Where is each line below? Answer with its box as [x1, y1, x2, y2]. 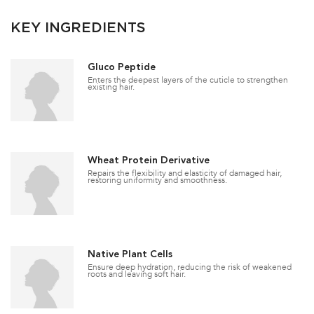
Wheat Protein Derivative [87, 156, 210, 166]
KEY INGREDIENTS [11, 18, 146, 36]
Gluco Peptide [87, 62, 156, 72]
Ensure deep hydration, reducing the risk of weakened [87, 261, 292, 273]
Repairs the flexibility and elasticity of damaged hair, [87, 168, 282, 179]
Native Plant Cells [87, 249, 172, 259]
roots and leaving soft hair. [87, 268, 186, 280]
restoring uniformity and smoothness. [87, 175, 227, 186]
